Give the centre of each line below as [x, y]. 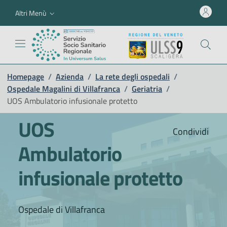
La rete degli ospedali [133, 76]
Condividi [190, 131]
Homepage [26, 76]
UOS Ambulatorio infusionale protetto [72, 101]
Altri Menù [31, 13]
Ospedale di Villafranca [62, 209]
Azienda [70, 76]
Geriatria [147, 88]
